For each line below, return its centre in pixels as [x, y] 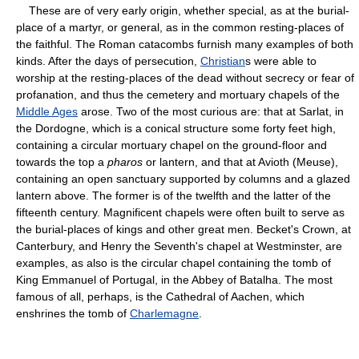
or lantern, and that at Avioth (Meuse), [240, 161]
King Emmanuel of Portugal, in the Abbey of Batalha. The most [174, 279]
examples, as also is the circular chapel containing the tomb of [173, 262]
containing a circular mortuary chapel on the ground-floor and [171, 145]
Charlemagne [164, 313]
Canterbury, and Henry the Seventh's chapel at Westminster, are [179, 246]
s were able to [281, 61]
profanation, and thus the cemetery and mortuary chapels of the [178, 94]
